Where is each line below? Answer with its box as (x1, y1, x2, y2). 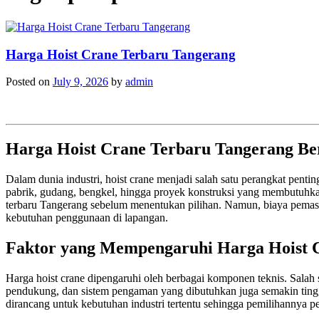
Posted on (6, 75, 53, 88)
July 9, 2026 (53, 75, 108, 88)
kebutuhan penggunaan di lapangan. (6, 211, 168, 224)
